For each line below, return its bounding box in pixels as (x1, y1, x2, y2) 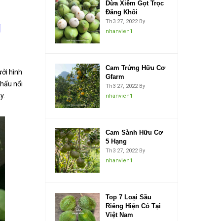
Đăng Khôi (106, 8, 138, 16)
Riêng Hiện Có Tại (106, 202, 161, 210)
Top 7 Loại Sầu (106, 193, 151, 201)
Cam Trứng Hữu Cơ (106, 64, 165, 72)
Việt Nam (106, 211, 133, 219)
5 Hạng (106, 138, 127, 145)
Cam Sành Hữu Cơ (106, 129, 163, 136)
